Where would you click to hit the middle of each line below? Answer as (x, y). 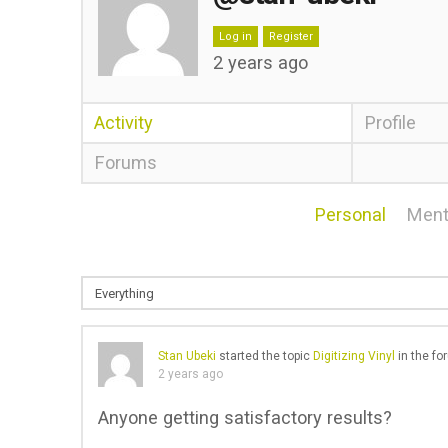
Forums (125, 162)
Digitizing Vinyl (353, 356)
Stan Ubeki (186, 356)
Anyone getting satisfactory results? (244, 418)
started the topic (264, 356)
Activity (123, 122)
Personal (350, 214)
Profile (390, 122)
